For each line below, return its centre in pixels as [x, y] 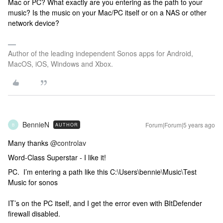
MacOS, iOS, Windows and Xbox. [60, 64]
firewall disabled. [34, 214]
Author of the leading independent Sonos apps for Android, [101, 53]
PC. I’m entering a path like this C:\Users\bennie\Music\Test [102, 172]
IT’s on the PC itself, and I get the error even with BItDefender [105, 203]
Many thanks [29, 143]
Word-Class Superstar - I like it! [57, 157]
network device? [34, 23]
